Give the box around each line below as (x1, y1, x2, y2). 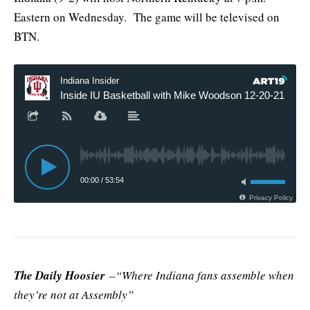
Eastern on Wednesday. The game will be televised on (14, 9, 280, 26)
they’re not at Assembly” (14, 286, 134, 303)
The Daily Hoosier (14, 267, 105, 284)
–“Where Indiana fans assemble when (105, 267, 294, 284)
